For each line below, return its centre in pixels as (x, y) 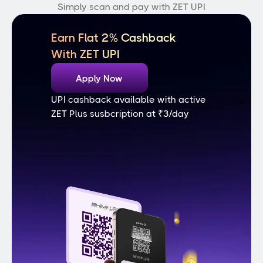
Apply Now (99, 78)
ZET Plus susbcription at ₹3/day (120, 114)
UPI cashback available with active (128, 100)
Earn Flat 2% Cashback (113, 38)
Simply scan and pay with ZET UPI (131, 7)
